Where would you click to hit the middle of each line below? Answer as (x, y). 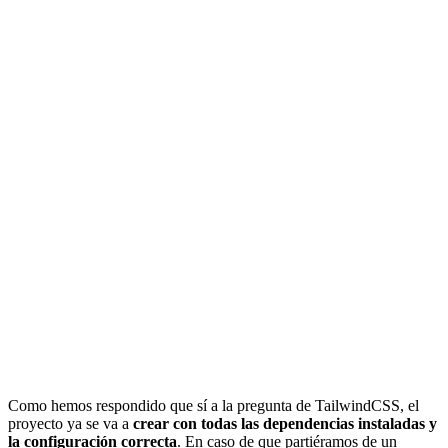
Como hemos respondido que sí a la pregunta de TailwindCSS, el (213, 406)
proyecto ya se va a (70, 424)
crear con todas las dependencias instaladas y (285, 424)
